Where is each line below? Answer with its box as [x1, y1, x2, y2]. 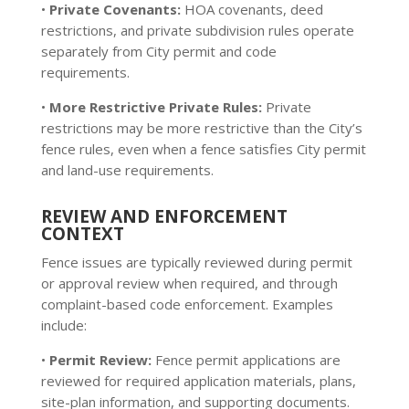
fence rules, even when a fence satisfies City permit [40, 140, 366, 158]
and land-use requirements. [40, 161, 214, 179]
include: [40, 316, 87, 334]
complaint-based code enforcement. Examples [40, 295, 333, 313]
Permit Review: [48, 351, 152, 369]
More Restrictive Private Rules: [48, 98, 262, 116]
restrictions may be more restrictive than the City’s [40, 119, 362, 137]
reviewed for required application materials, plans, [40, 372, 356, 390]
